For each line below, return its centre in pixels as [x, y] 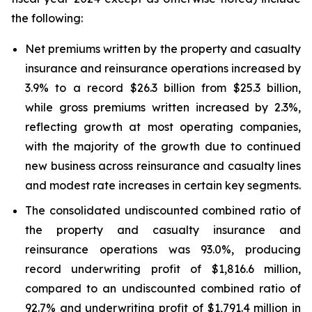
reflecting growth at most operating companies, [163, 127]
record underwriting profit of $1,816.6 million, [163, 269]
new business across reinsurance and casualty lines [163, 166]
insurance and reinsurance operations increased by [163, 68]
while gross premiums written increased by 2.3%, [163, 107]
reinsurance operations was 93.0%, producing [163, 249]
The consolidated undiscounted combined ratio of [163, 210]
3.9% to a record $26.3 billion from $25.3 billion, [163, 88]
